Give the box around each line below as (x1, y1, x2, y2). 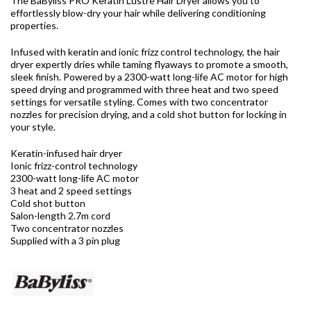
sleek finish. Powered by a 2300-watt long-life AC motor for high (10, 70, 288, 83)
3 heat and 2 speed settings (10, 184, 132, 196)
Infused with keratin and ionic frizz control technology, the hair (10, 45, 280, 58)
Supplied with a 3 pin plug (10, 234, 120, 246)
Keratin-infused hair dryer (10, 146, 122, 159)
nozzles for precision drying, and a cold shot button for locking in (10, 108, 287, 120)
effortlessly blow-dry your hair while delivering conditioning (10, 6, 266, 19)
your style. (10, 120, 56, 133)
